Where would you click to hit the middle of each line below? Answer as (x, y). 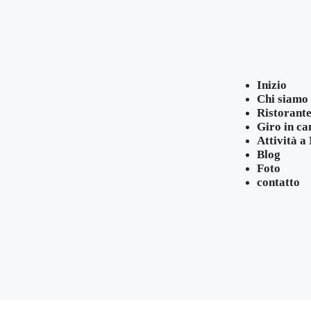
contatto (278, 183)
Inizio (271, 85)
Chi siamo (282, 99)
